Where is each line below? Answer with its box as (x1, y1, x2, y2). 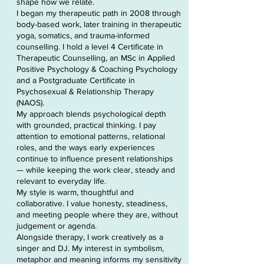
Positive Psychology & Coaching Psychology (16, 64, 177, 74)
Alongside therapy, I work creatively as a (16, 232, 163, 242)
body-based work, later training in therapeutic (16, 19, 181, 29)
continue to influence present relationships (16, 154, 173, 163)
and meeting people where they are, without (16, 210, 178, 219)
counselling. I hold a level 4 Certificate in (16, 42, 163, 51)
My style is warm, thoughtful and (16, 187, 134, 197)
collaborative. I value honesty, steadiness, (16, 199, 167, 208)
